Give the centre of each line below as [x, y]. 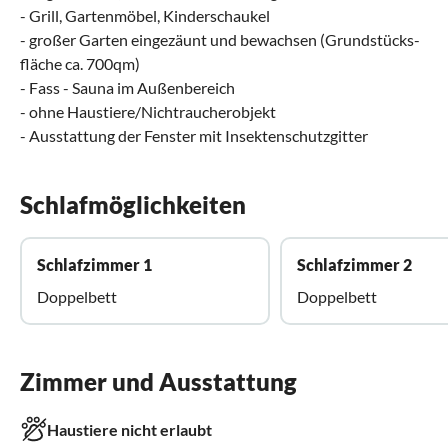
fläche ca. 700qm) [80, 63]
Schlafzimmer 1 [94, 264]
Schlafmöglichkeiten [133, 204]
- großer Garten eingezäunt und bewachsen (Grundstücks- [220, 39]
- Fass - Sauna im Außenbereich [127, 87]
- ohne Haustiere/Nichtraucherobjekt [148, 111]
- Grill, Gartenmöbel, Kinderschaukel [145, 15]
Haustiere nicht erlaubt [129, 429]
